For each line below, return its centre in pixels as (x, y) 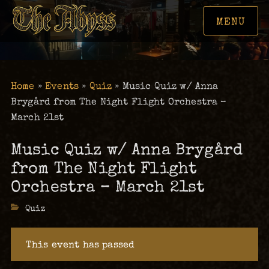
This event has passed (80, 244)
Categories (35, 208)
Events (62, 86)
